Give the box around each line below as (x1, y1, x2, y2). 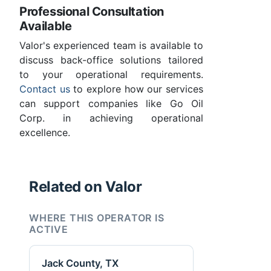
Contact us (19, 83, 70, 96)
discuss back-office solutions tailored (19, 54, 203, 67)
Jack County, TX (42, 256, 119, 269)
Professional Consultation (19, 4, 165, 19)
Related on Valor (29, 178, 142, 196)
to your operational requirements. (19, 68, 203, 81)
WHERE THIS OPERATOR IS (29, 212, 165, 224)
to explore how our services (70, 83, 204, 96)
